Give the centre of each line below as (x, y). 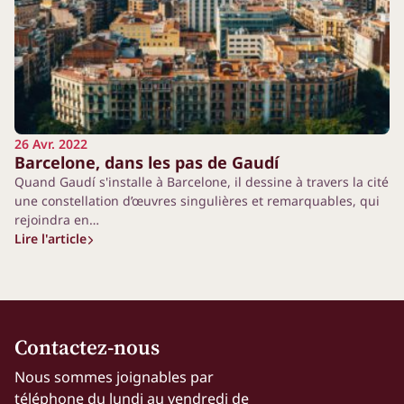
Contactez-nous (87, 348)
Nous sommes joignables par (114, 377)
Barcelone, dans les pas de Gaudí (147, 162)
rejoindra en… (57, 219)
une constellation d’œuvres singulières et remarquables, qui (197, 200)
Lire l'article (50, 238)
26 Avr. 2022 (51, 143)
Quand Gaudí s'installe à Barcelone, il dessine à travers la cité (202, 181)
